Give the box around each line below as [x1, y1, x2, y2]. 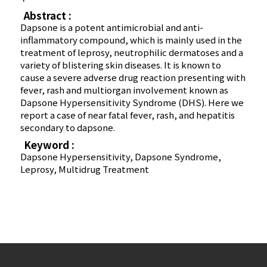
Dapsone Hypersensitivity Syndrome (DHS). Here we [20, 96, 244, 109]
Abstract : [24, 8, 72, 23]
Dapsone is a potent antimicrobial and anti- [20, 21, 204, 34]
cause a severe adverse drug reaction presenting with [20, 71, 246, 84]
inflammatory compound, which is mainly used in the [20, 33, 243, 46]
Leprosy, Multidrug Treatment [20, 163, 150, 176]
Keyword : [24, 137, 75, 153]
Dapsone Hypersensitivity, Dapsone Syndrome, [20, 150, 222, 163]
